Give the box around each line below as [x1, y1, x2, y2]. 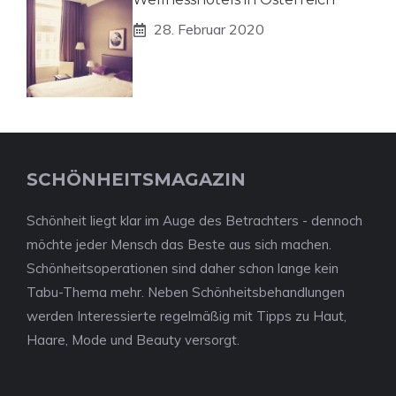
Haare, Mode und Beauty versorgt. [27, 331, 240, 348]
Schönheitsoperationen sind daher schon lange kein [27, 260, 339, 277]
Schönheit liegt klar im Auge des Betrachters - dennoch [27, 212, 362, 229]
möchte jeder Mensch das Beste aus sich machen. [27, 236, 331, 253]
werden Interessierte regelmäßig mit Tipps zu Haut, [27, 308, 346, 324]
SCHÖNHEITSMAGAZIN [27, 169, 246, 190]
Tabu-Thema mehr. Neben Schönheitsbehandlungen [27, 284, 345, 301]
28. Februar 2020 [154, 20, 264, 38]
